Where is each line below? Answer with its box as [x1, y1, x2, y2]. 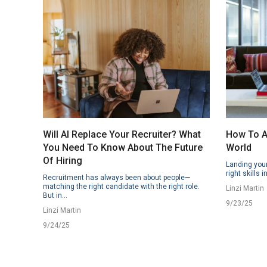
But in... [43, 191, 67, 200]
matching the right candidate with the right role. [43, 182, 200, 191]
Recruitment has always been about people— [43, 173, 190, 182]
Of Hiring [43, 155, 82, 166]
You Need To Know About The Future [43, 142, 203, 153]
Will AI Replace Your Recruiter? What [43, 129, 201, 140]
